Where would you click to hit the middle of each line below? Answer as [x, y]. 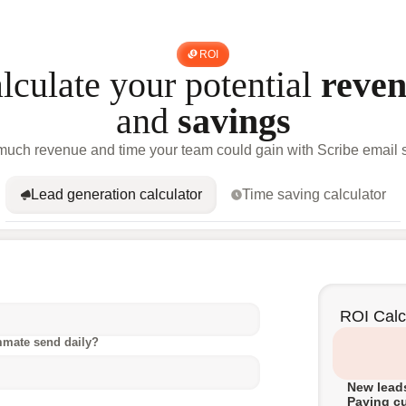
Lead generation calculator [116, 194]
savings [234, 121]
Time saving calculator [314, 194]
